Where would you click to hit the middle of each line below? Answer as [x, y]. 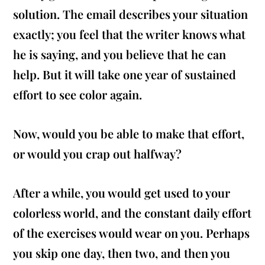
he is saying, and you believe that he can [120, 54]
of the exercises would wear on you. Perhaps [132, 233]
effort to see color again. [78, 95]
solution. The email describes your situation [131, 14]
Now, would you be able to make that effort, [129, 134]
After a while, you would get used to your [122, 193]
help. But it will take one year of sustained [125, 75]
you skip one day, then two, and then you [122, 253]
